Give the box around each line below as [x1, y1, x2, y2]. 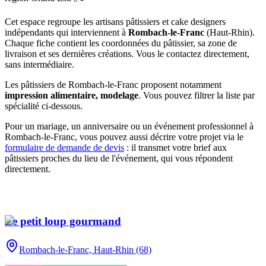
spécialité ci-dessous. [5, 100, 83, 111]
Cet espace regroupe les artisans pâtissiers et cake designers [5, 16, 226, 27]
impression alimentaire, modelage [5, 90, 138, 100]
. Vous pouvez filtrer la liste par [138, 90, 255, 100]
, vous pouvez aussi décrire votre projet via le [75, 131, 243, 142]
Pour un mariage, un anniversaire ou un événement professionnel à [5, 121, 254, 131]
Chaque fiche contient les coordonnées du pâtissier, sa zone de [5, 37, 237, 48]
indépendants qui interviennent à [5, 27, 128, 37]
